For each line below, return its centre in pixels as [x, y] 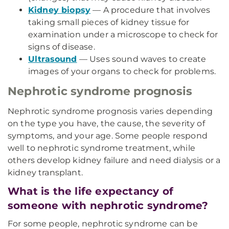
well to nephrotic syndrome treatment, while [101, 148]
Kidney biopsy [60, 10]
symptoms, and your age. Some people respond [108, 136]
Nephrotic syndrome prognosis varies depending [110, 111]
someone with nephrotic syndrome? [108, 205]
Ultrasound [53, 59]
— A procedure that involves [151, 10]
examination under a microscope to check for [123, 35]
